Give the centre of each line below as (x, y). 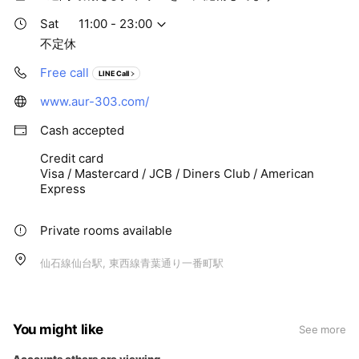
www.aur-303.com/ (95, 102)
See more (322, 330)
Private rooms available (106, 231)
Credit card (72, 159)
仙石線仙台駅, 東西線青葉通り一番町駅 (132, 263)
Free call (65, 73)
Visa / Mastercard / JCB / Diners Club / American (177, 174)
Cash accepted (82, 131)
